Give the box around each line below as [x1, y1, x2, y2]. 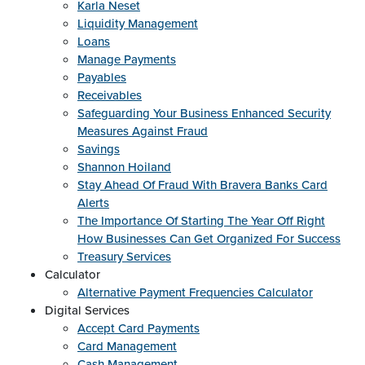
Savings [77, 140, 120, 158]
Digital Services [45, 301, 130, 319]
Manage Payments [77, 51, 176, 68]
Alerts [77, 194, 109, 212]
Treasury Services [77, 248, 171, 266]
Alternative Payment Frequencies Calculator [77, 284, 313, 301]
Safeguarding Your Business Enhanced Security [77, 104, 331, 122]
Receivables [77, 86, 142, 104]
